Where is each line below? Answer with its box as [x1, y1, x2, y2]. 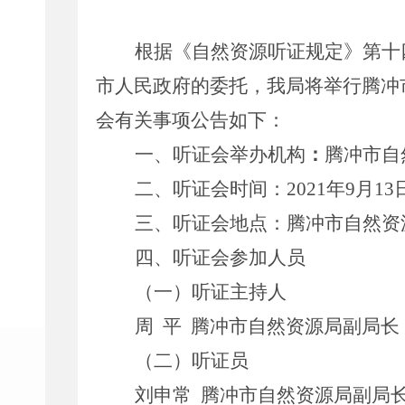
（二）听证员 [134, 350, 249, 372]
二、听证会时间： [134, 178, 287, 200]
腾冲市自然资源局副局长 [190, 316, 400, 337]
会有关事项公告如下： [96, 109, 286, 131]
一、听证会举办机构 [134, 144, 306, 165]
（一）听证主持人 [134, 281, 287, 303]
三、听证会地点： [134, 212, 287, 234]
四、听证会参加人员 [134, 247, 306, 268]
